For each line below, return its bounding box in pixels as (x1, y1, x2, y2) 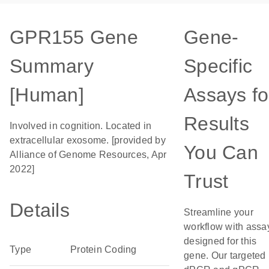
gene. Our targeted (184, 250, 266, 261)
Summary (10, 55, 94, 77)
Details (10, 199, 70, 221)
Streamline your (184, 207, 253, 217)
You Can (184, 142, 258, 163)
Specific (184, 55, 252, 77)
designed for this (184, 236, 257, 246)
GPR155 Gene (10, 26, 138, 48)
